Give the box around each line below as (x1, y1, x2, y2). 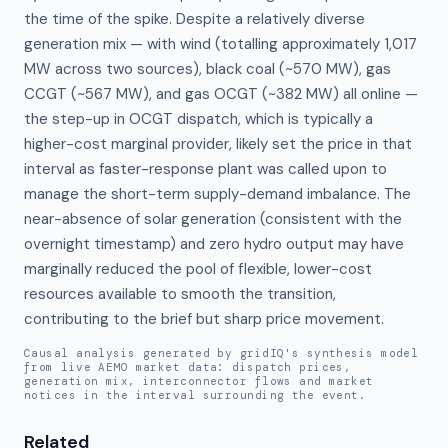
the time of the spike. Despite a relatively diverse (24, 9, 365, 29)
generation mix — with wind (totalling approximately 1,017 (24, 34, 417, 54)
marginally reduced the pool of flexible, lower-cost (24, 259, 372, 279)
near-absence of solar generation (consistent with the (24, 209, 402, 229)
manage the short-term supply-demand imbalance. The (24, 184, 411, 204)
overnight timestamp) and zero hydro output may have (24, 234, 404, 254)
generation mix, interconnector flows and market (24, 374, 374, 388)
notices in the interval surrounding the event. (24, 388, 367, 402)
